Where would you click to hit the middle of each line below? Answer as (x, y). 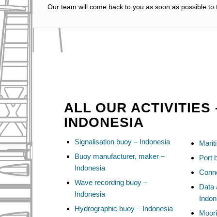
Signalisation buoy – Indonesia (122, 142)
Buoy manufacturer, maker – (120, 156)
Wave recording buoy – (111, 183)
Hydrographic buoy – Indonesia (124, 209)
